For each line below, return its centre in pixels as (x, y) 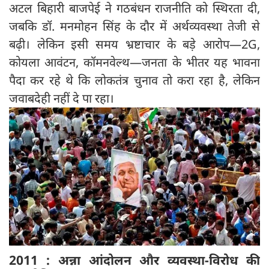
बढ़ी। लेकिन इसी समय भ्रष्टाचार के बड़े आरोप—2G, (134, 44)
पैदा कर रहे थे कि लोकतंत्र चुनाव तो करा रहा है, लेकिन (134, 80)
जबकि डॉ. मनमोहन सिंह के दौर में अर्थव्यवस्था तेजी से (134, 26)
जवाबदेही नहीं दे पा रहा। (62, 98)
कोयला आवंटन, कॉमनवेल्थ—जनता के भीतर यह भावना (134, 62)
